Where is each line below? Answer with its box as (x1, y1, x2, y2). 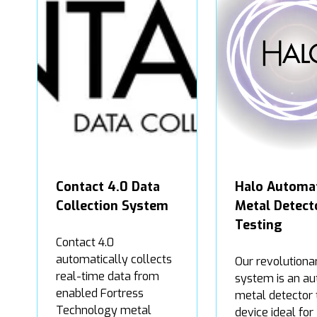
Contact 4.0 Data (56, 178, 160, 195)
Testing (235, 216, 282, 234)
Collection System (56, 197, 168, 214)
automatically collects (56, 251, 172, 267)
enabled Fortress (56, 285, 144, 301)
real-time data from (56, 268, 159, 284)
